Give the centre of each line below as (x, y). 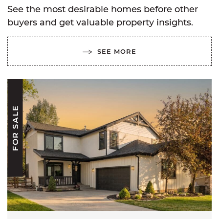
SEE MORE (117, 51)
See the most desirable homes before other (103, 9)
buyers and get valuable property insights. (100, 22)
